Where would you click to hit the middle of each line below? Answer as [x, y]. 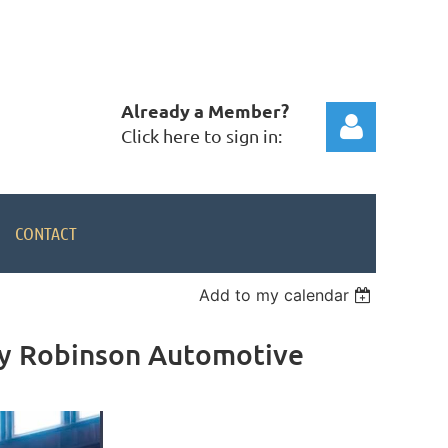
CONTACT [46, 233]
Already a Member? [205, 110]
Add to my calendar [274, 295]
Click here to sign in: [201, 135]
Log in [351, 301]
